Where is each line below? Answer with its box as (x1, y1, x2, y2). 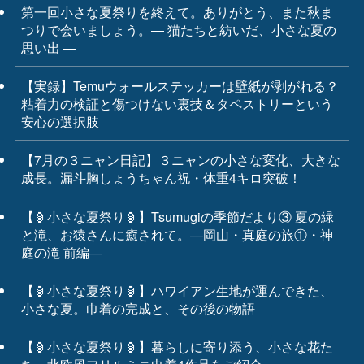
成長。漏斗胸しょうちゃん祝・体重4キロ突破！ (20, 167, 301, 188)
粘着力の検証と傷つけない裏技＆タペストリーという (20, 93, 333, 114)
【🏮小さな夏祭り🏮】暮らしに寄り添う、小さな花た (20, 336, 333, 357)
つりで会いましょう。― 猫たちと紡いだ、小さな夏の (20, 19, 336, 40)
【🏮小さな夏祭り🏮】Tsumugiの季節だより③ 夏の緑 (20, 206, 334, 226)
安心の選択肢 (20, 111, 99, 132)
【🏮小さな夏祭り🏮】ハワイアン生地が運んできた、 (20, 279, 333, 300)
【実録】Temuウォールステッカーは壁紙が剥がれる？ (20, 76, 339, 96)
